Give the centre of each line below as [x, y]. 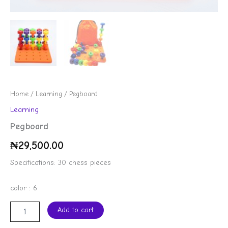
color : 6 [24, 188]
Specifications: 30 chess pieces [61, 163]
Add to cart [75, 210]
